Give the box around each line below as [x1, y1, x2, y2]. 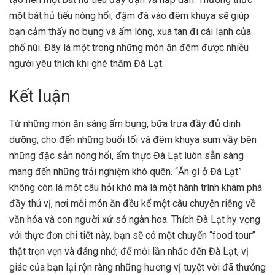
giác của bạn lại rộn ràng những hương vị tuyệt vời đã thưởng [9, 261, 266, 274]
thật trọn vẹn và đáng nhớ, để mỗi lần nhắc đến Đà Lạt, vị [9, 246, 249, 258]
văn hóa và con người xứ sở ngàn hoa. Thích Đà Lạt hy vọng [9, 214, 260, 226]
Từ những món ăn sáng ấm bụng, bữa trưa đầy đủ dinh [9, 118, 241, 130]
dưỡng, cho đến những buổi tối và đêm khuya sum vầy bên [9, 134, 257, 146]
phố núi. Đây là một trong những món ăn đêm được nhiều [9, 41, 249, 53]
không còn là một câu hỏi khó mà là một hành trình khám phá [9, 182, 262, 194]
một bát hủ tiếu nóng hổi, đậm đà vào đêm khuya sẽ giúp [9, 9, 249, 21]
